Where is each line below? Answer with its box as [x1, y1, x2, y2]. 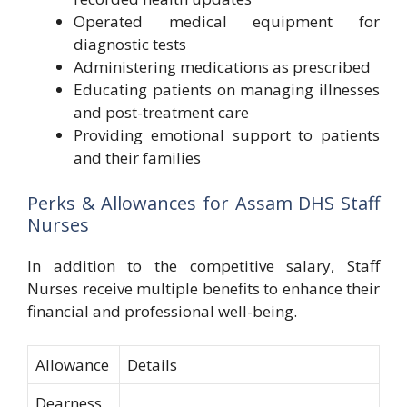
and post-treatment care [74, 102, 249, 123]
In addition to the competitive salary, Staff [27, 254, 380, 276]
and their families [74, 147, 201, 168]
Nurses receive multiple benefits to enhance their [27, 277, 380, 299]
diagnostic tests [74, 34, 186, 55]
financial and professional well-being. [27, 300, 297, 322]
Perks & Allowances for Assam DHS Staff [27, 190, 380, 215]
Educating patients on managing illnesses [74, 79, 380, 100]
